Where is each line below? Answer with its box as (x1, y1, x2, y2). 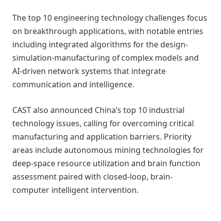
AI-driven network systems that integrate (12, 66, 166, 77)
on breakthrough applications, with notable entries (12, 26, 203, 37)
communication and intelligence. (12, 79, 134, 90)
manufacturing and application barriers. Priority (12, 131, 191, 142)
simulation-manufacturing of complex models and (12, 52, 199, 64)
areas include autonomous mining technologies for (12, 144, 204, 155)
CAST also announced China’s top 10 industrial (12, 104, 184, 115)
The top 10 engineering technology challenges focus (12, 12, 207, 24)
